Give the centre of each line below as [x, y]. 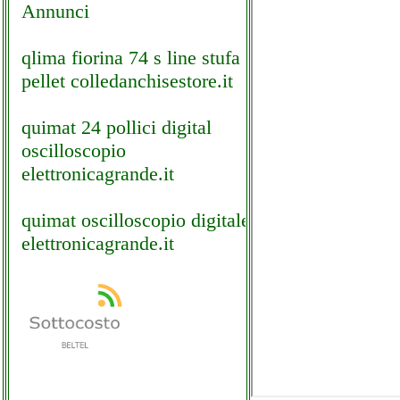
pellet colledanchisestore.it [127, 81]
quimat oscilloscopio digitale [136, 220]
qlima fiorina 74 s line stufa [131, 58]
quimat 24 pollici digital [117, 127]
